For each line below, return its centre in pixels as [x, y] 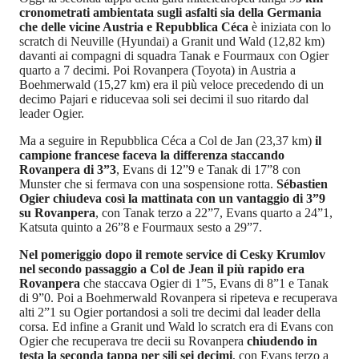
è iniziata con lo [290, 27]
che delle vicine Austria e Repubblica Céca [134, 27]
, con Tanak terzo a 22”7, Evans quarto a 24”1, [214, 213]
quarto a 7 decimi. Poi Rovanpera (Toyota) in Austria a [157, 71]
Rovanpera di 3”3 [68, 170]
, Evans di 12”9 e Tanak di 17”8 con [208, 170]
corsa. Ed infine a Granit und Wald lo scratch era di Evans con [176, 327]
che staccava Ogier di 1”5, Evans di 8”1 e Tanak [204, 284]
